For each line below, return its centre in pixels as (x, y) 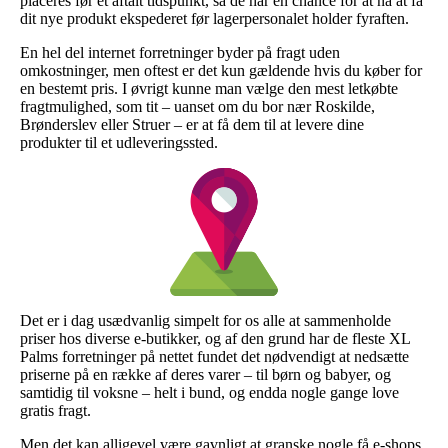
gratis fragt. (55, 410)
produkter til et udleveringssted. (119, 142)
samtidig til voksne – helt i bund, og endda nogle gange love (209, 392)
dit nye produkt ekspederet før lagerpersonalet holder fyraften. (214, 18)
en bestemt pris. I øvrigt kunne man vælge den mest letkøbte (209, 88)
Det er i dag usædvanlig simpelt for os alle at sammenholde (205, 320)
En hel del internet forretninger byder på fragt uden (180, 52)
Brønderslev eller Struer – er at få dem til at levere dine (192, 124)
